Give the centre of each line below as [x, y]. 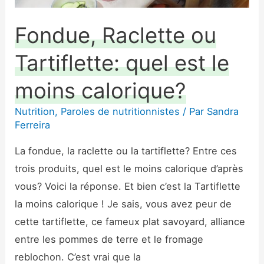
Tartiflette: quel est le [122, 63]
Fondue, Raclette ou [116, 36]
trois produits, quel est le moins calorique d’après [129, 168]
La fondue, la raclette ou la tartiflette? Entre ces [126, 151]
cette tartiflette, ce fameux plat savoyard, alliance [130, 221]
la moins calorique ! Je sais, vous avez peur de [123, 204]
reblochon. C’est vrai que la [78, 257]
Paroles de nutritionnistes [121, 112]
